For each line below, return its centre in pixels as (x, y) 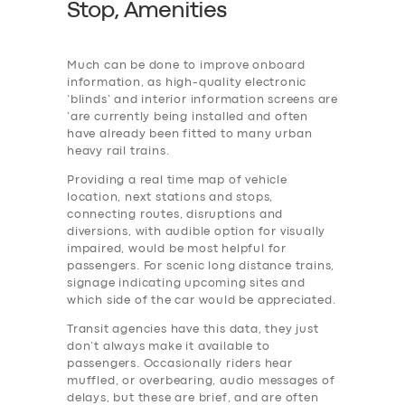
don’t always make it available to (169, 347)
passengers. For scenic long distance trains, (201, 267)
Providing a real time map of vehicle (177, 181)
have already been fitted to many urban (190, 135)
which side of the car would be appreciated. (202, 301)
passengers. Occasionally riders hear (180, 364)
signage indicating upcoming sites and (186, 284)
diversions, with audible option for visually (197, 232)
